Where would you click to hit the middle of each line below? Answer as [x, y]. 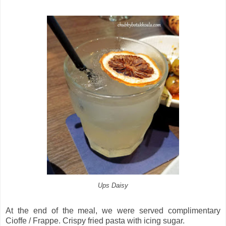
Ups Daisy [113, 185]
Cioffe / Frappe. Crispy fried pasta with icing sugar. [95, 220]
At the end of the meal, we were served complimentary [113, 210]
